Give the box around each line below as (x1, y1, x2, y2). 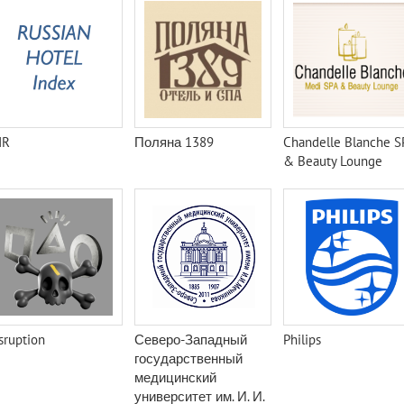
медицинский (134, 369, 216, 386)
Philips (283, 331, 321, 348)
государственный (134, 350, 243, 367)
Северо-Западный (134, 331, 247, 348)
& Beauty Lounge (283, 152, 382, 170)
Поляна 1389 (134, 133, 214, 151)
